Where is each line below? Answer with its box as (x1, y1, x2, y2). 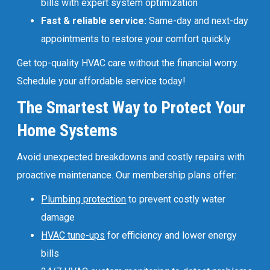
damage (41, 211, 75, 223)
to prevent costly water (126, 193, 226, 205)
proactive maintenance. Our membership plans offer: (17, 169, 237, 181)
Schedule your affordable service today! (17, 75, 186, 87)
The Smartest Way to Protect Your (17, 97, 246, 118)
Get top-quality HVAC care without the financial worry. (17, 57, 239, 69)
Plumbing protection (41, 193, 127, 205)
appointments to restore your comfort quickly (41, 33, 231, 45)
